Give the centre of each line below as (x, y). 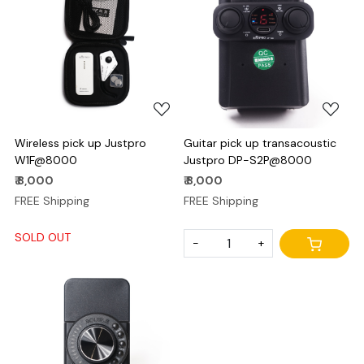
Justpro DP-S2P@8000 (248, 160)
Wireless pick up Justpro (80, 143)
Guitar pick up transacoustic (260, 143)
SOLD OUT (43, 237)
